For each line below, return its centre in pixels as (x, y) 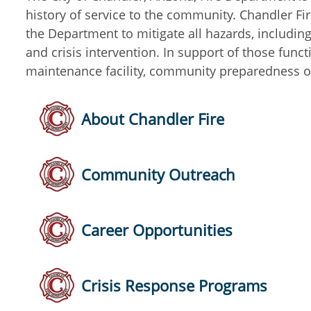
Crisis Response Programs (174, 285)
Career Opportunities (157, 229)
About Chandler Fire (153, 118)
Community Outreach (158, 174)
